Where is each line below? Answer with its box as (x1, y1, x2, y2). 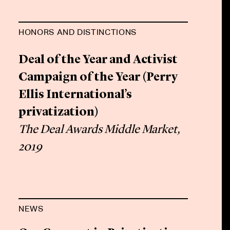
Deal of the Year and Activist (18, 54, 178, 66)
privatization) (18, 107, 99, 119)
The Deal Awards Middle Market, (18, 124, 181, 136)
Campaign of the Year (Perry (18, 72, 178, 84)
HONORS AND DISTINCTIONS (18, 27, 137, 37)
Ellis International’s (18, 89, 132, 101)
